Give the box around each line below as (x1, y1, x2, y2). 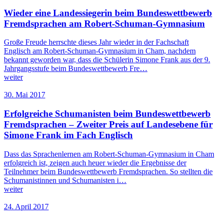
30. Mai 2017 (4, 91, 45, 99)
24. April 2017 (4, 202, 49, 211)
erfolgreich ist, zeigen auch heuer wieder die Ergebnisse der (4, 158, 186, 167)
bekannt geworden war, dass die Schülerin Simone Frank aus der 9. (4, 55, 210, 64)
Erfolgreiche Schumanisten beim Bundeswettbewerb (4, 108, 211, 119)
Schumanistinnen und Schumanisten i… (4, 176, 127, 184)
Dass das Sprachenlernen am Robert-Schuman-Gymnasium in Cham (4, 149, 214, 158)
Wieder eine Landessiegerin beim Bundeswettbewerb (4, 7, 212, 18)
